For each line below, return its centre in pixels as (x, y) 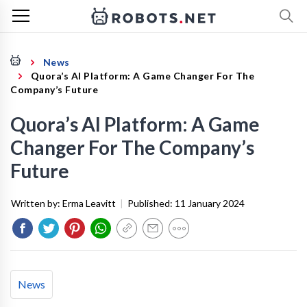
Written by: (37, 203)
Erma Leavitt (89, 203)
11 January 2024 (210, 203)
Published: (151, 203)
